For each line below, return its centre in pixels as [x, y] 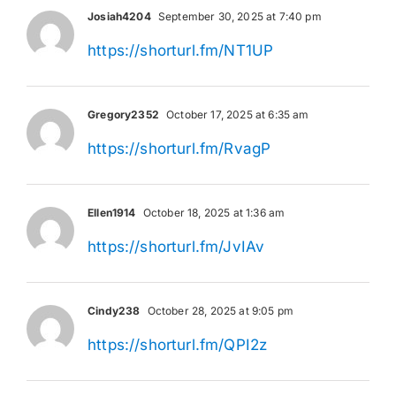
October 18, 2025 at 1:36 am [213, 212]
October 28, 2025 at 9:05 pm [219, 310]
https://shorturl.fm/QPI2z [178, 344]
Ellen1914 [112, 212]
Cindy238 [114, 310]
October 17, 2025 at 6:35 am [236, 114]
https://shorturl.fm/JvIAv [176, 246]
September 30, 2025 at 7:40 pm [238, 16]
